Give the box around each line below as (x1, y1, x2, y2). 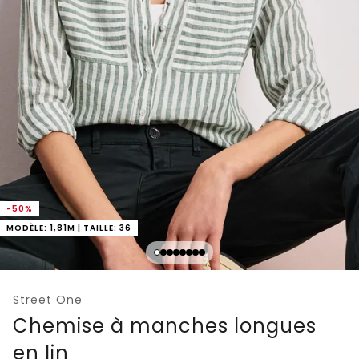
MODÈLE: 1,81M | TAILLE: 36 (6, 221, 131, 234)
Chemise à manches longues (13, 312, 317, 339)
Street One (13, 291, 83, 308)
